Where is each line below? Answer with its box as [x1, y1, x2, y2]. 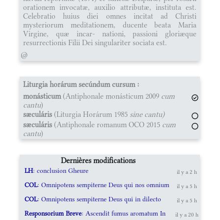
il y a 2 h [176, 168, 197, 175]
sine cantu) [130, 109, 165, 119]
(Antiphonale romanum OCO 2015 [52, 119, 162, 129]
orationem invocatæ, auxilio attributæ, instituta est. [23, 2, 197, 12]
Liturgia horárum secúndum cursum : [23, 79, 139, 89]
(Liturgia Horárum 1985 [52, 109, 130, 119]
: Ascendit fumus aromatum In [81, 209, 165, 217]
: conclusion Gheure [32, 166, 88, 174]
